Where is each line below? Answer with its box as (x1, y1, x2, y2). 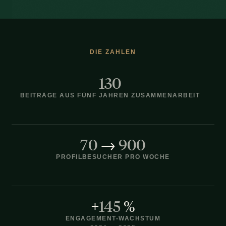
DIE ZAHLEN (89, 48, 137, 55)
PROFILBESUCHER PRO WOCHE (56, 153, 170, 160)
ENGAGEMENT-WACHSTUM (65, 214, 161, 222)
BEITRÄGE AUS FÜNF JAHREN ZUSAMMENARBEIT (20, 91, 200, 99)
